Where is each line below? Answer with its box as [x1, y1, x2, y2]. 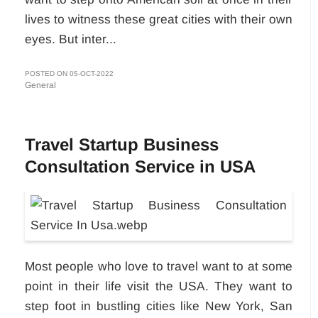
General [25, 80, 56, 91]
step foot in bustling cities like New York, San [25, 299, 292, 314]
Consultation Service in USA [25, 157, 256, 177]
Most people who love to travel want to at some [25, 259, 292, 274]
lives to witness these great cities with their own [25, 12, 292, 27]
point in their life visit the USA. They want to [25, 279, 292, 294]
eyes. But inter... [25, 32, 116, 47]
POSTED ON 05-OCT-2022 [25, 70, 114, 78]
